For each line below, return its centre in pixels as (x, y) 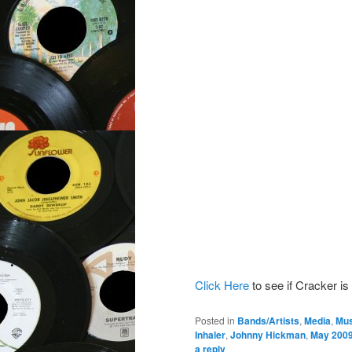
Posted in (215, 321)
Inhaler (210, 335)
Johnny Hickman (268, 335)
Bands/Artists (268, 321)
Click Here (222, 284)
